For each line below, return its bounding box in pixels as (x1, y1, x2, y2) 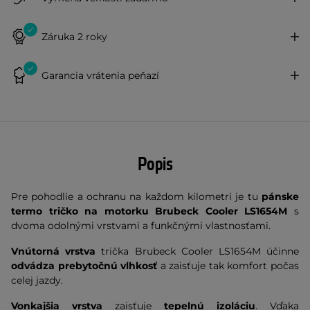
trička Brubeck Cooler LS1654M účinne (95, 245, 300, 257)
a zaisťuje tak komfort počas (157, 259, 300, 272)
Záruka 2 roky (42, 30, 107, 43)
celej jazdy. (11, 274, 66, 286)
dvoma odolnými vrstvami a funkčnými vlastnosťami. (11, 219, 271, 232)
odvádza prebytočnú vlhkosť (11, 259, 158, 272)
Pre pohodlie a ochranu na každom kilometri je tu (11, 190, 262, 203)
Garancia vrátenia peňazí (42, 69, 159, 82)
